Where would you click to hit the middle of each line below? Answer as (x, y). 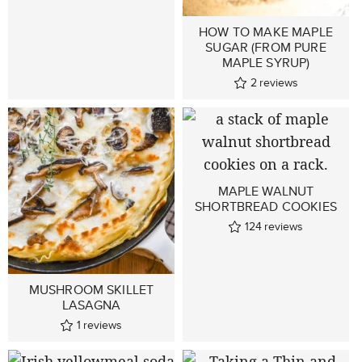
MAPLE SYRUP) (266, 63)
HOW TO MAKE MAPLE (266, 32)
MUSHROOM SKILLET (91, 290)
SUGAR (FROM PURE (266, 48)
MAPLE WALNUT (266, 192)
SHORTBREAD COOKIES (266, 207)
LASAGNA (91, 305)
